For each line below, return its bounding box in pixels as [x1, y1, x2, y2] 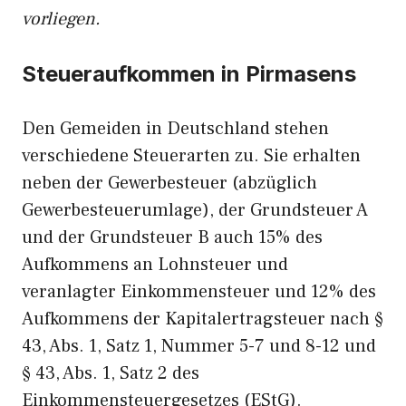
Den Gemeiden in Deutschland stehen [22, 117, 329, 140]
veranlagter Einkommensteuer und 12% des [22, 280, 376, 304]
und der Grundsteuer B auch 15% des [22, 226, 323, 249]
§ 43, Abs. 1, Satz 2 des [22, 362, 199, 385]
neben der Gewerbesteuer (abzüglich [22, 171, 317, 195]
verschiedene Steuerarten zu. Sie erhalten [22, 144, 361, 168]
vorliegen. [22, 7, 101, 31]
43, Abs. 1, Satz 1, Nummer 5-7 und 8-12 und [22, 334, 376, 358]
